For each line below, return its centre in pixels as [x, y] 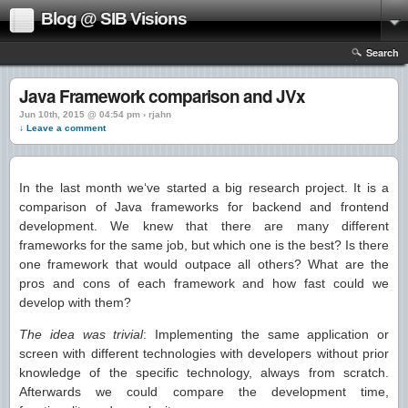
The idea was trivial [82, 334]
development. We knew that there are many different [204, 226]
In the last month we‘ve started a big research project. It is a [204, 188]
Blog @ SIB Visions [114, 19]
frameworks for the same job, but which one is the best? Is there [204, 245]
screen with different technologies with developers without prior [204, 353]
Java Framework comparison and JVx [162, 96]
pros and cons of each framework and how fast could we [204, 283]
